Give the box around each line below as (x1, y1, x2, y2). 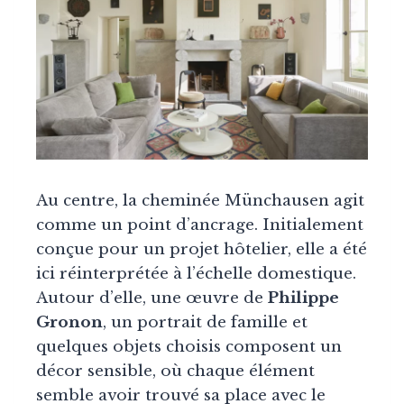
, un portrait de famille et (103, 312, 308, 332)
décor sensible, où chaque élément (36, 361, 315, 381)
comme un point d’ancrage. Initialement (36, 215, 363, 234)
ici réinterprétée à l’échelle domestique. (36, 263, 356, 283)
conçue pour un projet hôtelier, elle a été (36, 239, 367, 259)
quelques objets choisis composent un (36, 336, 342, 356)
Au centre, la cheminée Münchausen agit (36, 190, 364, 210)
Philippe (268, 288, 339, 308)
